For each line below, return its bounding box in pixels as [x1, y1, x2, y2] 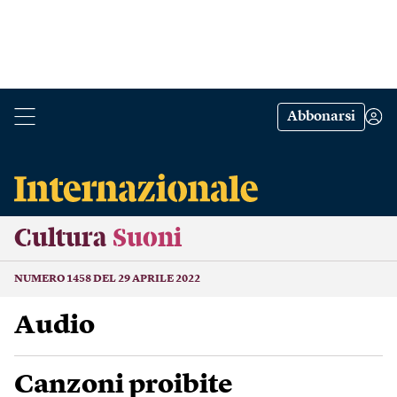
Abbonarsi [287, 110, 355, 124]
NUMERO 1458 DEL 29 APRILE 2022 [14, 274, 200, 284]
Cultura [14, 225, 106, 252]
